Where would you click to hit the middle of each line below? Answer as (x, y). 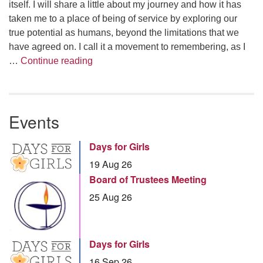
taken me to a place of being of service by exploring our (123, 18)
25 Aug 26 (111, 197)
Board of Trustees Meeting (148, 180)
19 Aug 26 (111, 164)
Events (34, 122)
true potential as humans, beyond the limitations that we (124, 33)
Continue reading (57, 61)
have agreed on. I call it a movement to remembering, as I (127, 47)
